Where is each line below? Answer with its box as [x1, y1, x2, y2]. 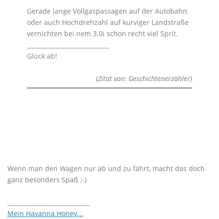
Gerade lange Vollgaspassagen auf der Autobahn [27, 6, 187, 16]
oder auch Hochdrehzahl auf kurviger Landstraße [27, 18, 189, 27]
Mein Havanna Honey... [7, 209, 83, 218]
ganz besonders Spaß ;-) [7, 175, 87, 184]
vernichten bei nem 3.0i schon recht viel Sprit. [27, 29, 178, 38]
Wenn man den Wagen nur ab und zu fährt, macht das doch [7, 164, 205, 173]
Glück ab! [27, 51, 57, 61]
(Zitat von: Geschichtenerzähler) [96, 74, 192, 83]
